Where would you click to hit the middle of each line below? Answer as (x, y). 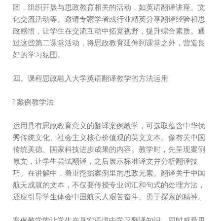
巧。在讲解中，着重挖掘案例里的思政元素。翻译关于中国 (109, 173)
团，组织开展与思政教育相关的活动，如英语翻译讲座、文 (109, 7)
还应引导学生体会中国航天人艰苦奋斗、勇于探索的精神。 (109, 197)
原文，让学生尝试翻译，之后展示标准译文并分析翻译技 (106, 161)
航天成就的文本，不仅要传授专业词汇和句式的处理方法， (109, 185)
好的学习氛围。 (39, 55)
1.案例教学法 (34, 102)
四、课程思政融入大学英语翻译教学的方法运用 (91, 78)
